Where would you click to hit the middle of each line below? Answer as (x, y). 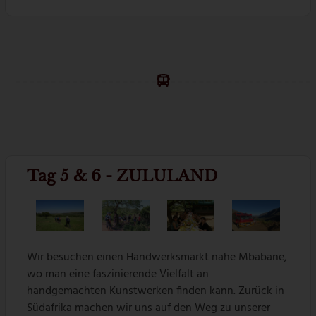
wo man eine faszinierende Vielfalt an (118, 275)
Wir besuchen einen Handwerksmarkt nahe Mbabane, (157, 258)
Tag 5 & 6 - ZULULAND (122, 176)
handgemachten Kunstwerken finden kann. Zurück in (156, 292)
